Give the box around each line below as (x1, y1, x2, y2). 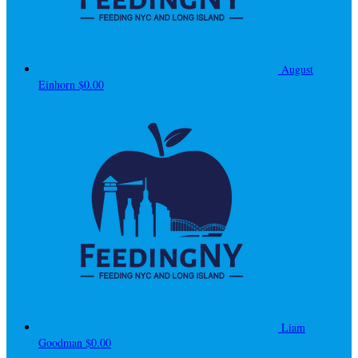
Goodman (38, 334, 86, 350)
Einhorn (38, 76, 78, 92)
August (281, 61, 313, 77)
